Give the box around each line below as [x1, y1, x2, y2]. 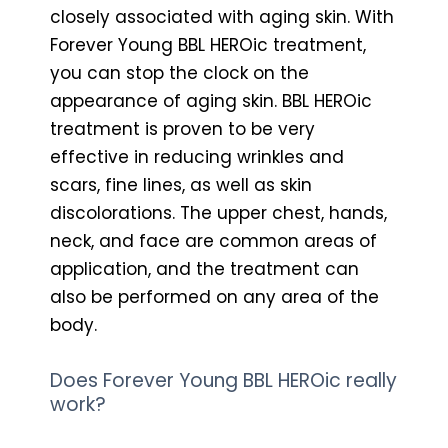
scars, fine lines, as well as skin [50, 172, 312, 197]
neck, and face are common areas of [50, 228, 377, 253]
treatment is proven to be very [50, 116, 315, 141]
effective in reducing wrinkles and [50, 144, 344, 169]
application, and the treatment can [50, 256, 359, 281]
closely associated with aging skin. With [50, 4, 394, 29]
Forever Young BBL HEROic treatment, [50, 32, 366, 57]
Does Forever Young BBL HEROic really [50, 366, 397, 394]
